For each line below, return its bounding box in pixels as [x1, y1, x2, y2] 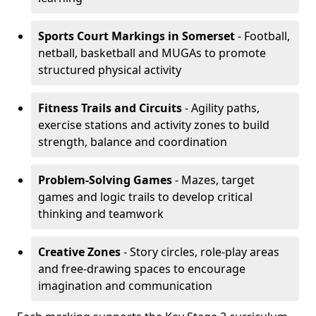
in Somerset [168, 28, 238, 44]
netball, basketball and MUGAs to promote [38, 45, 266, 61]
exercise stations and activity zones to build [38, 117, 269, 133]
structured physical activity [38, 62, 181, 78]
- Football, [238, 28, 290, 44]
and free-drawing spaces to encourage [38, 261, 245, 276]
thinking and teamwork [38, 206, 164, 221]
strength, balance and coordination [38, 134, 227, 150]
